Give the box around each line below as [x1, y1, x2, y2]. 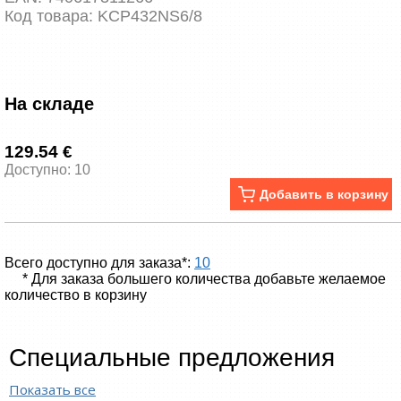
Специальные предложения [9, 344, 335, 371]
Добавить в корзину [255, 187, 388, 201]
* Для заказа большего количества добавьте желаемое [22, 271, 386, 286]
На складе [4, 94, 94, 114]
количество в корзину [4, 287, 147, 303]
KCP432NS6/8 [98, 7, 202, 25]
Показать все [9, 380, 96, 398]
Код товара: [4, 7, 98, 25]
